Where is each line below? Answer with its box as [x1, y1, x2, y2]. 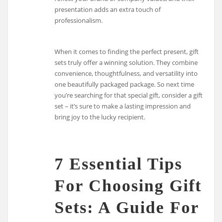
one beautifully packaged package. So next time [55, 79, 195, 89]
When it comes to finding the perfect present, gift [55, 47, 199, 56]
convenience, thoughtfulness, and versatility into [55, 68, 198, 78]
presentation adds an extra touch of [55, 5, 161, 14]
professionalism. [55, 16, 103, 25]
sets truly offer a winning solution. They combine [55, 57, 198, 67]
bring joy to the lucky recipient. [55, 112, 146, 121]
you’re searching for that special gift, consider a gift [55, 90, 203, 100]
